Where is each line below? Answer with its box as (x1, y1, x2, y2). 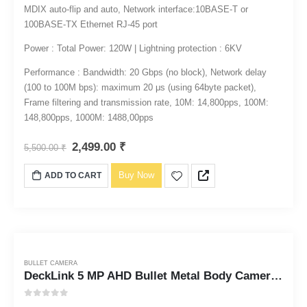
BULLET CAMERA (23, 260, 77, 267)
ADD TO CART (45, 170, 102, 180)
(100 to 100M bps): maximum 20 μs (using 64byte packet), (23, 82, 256, 93)
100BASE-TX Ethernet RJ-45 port (23, 19, 158, 29)
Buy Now (119, 169, 155, 180)
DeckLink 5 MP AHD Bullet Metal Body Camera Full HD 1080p (270, 269, 282, 283)
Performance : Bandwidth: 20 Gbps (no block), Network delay (23, 66, 267, 77)
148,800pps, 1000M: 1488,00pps (23, 112, 153, 123)
